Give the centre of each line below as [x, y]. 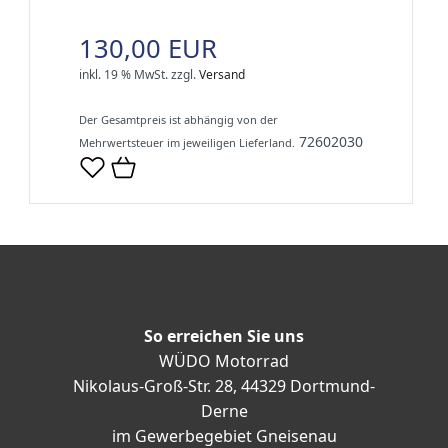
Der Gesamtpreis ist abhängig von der [178, 120]
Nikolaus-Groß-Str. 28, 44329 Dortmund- [224, 386]
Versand [222, 75]
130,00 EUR [148, 49]
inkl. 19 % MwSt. [123, 75]
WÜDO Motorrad [224, 361]
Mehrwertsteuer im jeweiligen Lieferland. [187, 143]
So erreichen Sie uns [224, 336]
